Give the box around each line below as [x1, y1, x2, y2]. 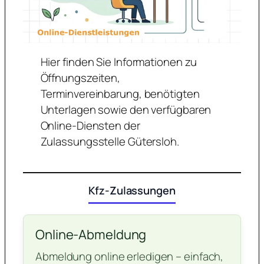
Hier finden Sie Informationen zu [40, 54, 197, 70]
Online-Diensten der [40, 117, 140, 133]
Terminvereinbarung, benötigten [40, 85, 200, 101]
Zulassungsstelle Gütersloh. [40, 133, 179, 149]
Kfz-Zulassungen [88, 183, 176, 198]
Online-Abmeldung [35, 226, 147, 244]
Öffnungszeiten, [40, 70, 121, 85]
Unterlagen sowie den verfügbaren [40, 101, 212, 117]
